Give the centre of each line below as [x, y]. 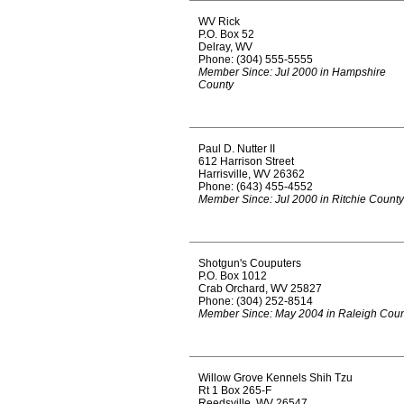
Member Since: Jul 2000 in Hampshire [292, 72]
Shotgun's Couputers [250, 263]
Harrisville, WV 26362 [252, 174]
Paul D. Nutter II [237, 149]
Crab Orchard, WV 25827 [260, 289]
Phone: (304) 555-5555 [256, 60]
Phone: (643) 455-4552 [256, 187]
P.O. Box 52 [226, 34]
